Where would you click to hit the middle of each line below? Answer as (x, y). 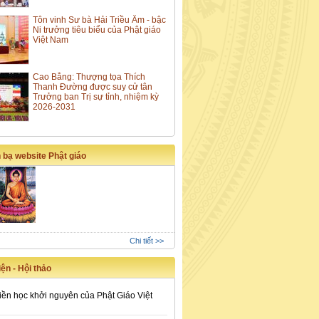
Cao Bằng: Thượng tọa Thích (89, 77)
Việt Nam (51, 40)
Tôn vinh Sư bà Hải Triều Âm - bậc (99, 20)
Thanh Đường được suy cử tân (93, 87)
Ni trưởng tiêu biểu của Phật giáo (97, 30)
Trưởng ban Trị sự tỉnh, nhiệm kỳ (96, 97)
